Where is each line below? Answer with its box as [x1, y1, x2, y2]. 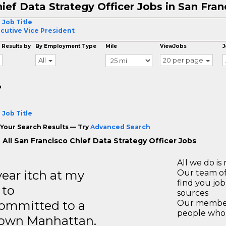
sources [177, 188, 208, 198]
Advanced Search [90, 123, 150, 131]
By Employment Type [35, 43, 97, 49]
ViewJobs [160, 43, 187, 49]
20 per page [163, 56, 204, 64]
